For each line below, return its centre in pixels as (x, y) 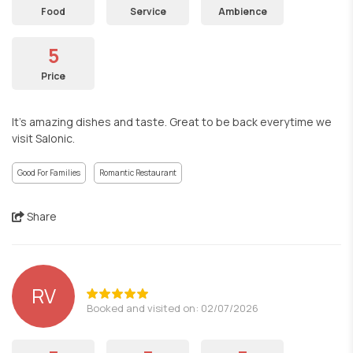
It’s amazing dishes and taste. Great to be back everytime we (172, 122)
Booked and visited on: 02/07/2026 (173, 308)
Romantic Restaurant (138, 173)
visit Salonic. (43, 138)
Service (148, 11)
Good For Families (49, 173)
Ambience (242, 11)
